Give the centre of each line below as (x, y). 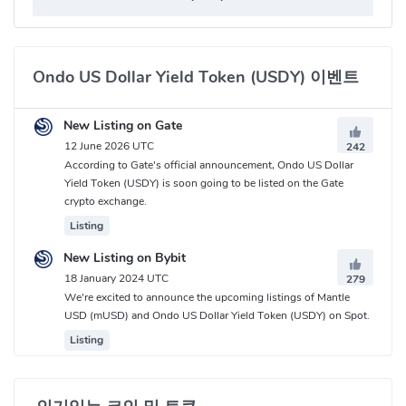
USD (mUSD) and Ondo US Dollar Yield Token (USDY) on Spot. (217, 316)
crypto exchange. (106, 202)
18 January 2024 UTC (116, 279)
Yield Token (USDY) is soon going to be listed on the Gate (204, 184)
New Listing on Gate (121, 126)
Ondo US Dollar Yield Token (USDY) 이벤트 (196, 77)
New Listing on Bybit (123, 258)
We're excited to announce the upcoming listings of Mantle (207, 298)
